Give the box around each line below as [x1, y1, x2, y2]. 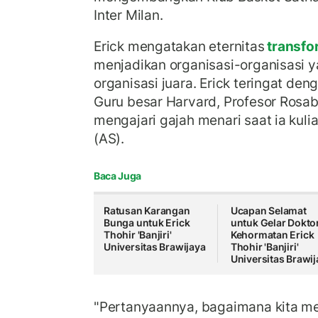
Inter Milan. [94, 6, 163, 24]
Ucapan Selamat [230, 204, 307, 217]
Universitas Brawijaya [104, 241, 206, 253]
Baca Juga [94, 170, 141, 182]
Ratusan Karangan [104, 204, 190, 217]
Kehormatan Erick [230, 229, 314, 241]
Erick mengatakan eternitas [94, 37, 265, 55]
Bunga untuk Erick [104, 216, 190, 229]
